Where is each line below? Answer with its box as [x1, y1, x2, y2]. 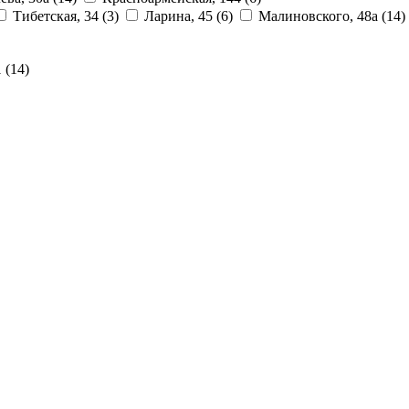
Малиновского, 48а [258, 7, 382, 24]
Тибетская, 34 [13, 7, 102, 24]
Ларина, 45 [144, 7, 216, 24]
